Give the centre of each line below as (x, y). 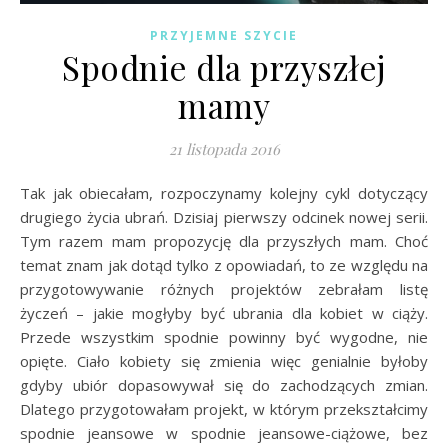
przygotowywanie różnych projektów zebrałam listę (224, 288)
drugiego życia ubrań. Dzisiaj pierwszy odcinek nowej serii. (224, 216)
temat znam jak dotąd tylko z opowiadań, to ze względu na (224, 264)
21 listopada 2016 (224, 148)
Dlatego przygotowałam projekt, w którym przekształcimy (224, 408)
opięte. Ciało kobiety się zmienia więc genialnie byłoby (224, 360)
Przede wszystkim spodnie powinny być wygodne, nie (224, 336)
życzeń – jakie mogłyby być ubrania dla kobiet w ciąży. (224, 312)
